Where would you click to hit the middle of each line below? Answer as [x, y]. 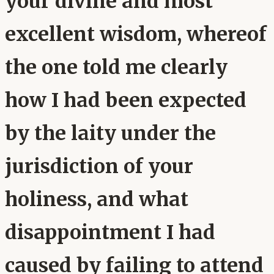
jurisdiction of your [99, 167]
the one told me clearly [116, 68]
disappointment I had [110, 233]
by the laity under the [110, 134]
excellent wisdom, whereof [136, 35]
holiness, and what [97, 200]
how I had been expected [126, 101]
